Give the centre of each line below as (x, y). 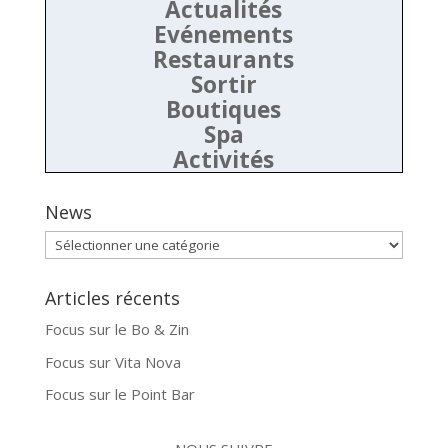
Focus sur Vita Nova (112, 361)
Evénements (224, 35)
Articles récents (112, 298)
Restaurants (224, 60)
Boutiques (224, 110)
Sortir (223, 85)
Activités (224, 160)
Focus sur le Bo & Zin (116, 329)
